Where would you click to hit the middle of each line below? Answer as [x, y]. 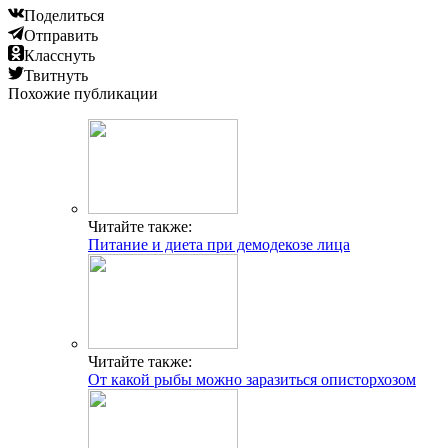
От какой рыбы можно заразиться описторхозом [252, 379]
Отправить [61, 35]
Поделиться [64, 15]
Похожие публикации [83, 93]
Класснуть [59, 55]
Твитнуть [56, 75]
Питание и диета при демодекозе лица [219, 244]
